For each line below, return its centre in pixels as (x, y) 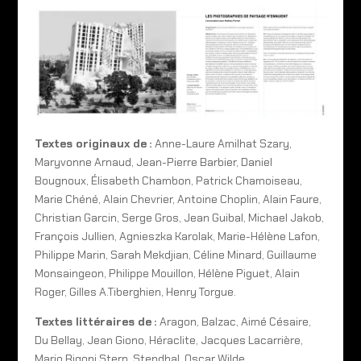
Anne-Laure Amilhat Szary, (223, 143)
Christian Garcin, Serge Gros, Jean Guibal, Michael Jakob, (179, 217)
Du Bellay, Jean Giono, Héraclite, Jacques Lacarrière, (168, 340)
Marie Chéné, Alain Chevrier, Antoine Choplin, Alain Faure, (178, 199)
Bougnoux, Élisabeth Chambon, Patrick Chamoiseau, (168, 180)
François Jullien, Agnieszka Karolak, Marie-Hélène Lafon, (177, 236)
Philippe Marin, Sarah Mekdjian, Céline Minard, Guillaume (175, 254)
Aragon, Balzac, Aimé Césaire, (235, 321)
